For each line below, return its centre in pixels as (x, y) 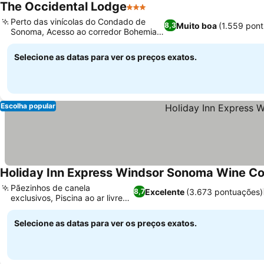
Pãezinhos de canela (50, 188)
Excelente (165, 192)
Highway (27, 42)
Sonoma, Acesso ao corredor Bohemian (86, 32)
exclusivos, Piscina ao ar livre (67, 198)
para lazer (30, 208)
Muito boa (196, 25)
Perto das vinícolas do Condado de (78, 22)
